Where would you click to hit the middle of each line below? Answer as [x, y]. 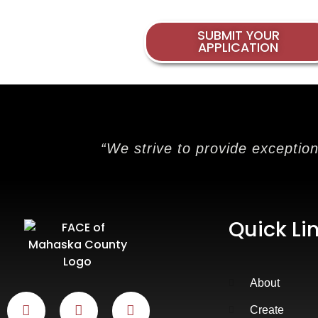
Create [267, 309]
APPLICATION [238, 47]
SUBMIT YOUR [238, 35]
